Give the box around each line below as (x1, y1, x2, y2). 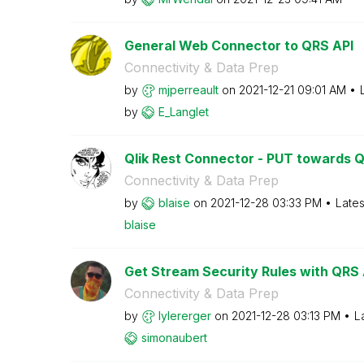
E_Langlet (158, 104, 209, 119)
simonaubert (141, 330, 207, 344)
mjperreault (158, 82, 219, 97)
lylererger (158, 308, 211, 323)
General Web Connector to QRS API (123, 37, 353, 54)
